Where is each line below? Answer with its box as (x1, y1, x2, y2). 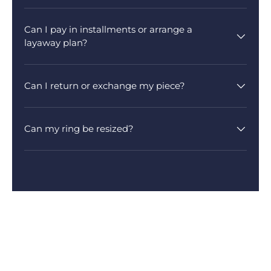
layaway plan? (24, 36, 88, 48)
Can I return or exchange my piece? (24, 79, 185, 91)
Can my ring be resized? (24, 122, 134, 134)
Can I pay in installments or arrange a (24, 23, 192, 35)
